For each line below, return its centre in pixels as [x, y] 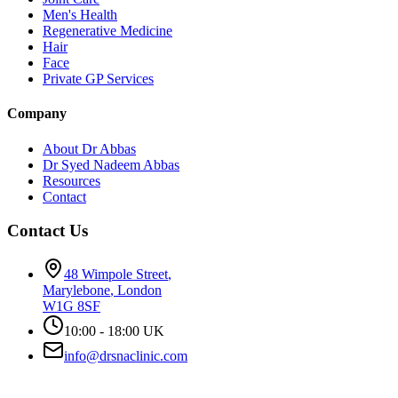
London [139, 291]
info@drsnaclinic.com [126, 356]
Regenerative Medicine [107, 31]
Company [37, 114]
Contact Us [48, 231]
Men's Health [80, 15]
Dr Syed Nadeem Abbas [111, 164]
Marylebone [76, 291]
